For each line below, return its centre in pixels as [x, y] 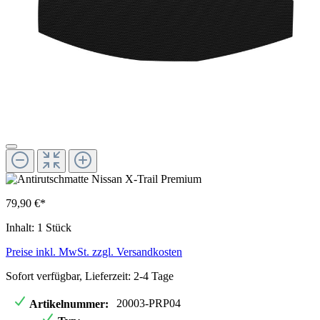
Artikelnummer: [68, 304]
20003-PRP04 [149, 303]
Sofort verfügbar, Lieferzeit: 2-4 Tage [90, 276]
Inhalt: [21, 227]
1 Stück [54, 227]
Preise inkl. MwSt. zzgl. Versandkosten [94, 251]
